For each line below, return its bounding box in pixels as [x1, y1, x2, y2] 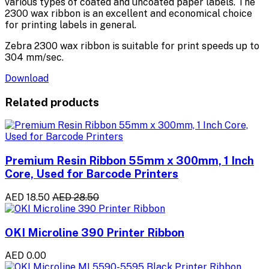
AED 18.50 [5, 191, 50, 203]
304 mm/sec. [5, 51, 64, 63]
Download [5, 72, 49, 84]
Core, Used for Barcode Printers [5, 167, 178, 181]
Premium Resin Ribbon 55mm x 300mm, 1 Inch [5, 154, 254, 168]
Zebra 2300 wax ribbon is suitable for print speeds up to [5, 40, 259, 52]
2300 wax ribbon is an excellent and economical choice [5, 7, 252, 19]
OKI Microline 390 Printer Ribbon [5, 225, 184, 239]
